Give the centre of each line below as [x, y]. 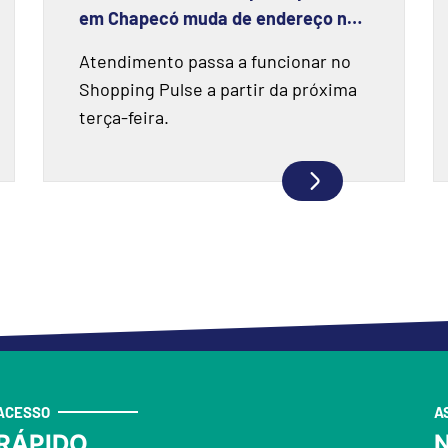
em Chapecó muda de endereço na [217, 17]
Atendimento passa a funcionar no [214, 60]
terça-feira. [123, 116]
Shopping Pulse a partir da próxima [217, 88]
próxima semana [145, 45]
